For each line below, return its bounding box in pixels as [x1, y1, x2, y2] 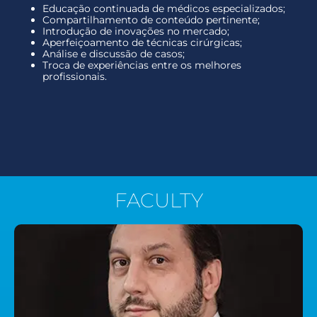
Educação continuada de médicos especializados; [42, 1, 285, 15]
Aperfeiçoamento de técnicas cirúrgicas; [42, 35, 242, 49]
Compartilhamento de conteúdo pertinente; [42, 13, 260, 26]
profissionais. [42, 69, 107, 83]
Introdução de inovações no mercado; [42, 24, 229, 38]
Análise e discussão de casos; [42, 47, 185, 60]
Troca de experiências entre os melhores [42, 58, 241, 71]
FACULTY [114, 188, 203, 212]
